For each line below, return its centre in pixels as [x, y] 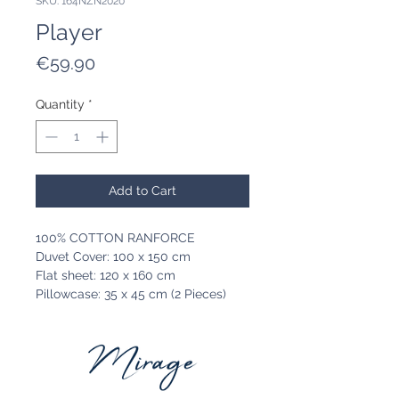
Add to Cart [142, 191]
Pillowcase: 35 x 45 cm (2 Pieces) [131, 294]
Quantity [60, 105]
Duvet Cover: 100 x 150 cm [113, 257]
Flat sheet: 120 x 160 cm [106, 276]
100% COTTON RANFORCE [115, 238]
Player [69, 33]
